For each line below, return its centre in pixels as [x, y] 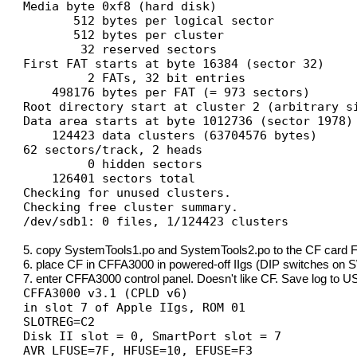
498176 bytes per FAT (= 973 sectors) [167, 92]
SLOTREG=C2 [59, 322]
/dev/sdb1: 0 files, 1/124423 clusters [156, 222]
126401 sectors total [110, 178]
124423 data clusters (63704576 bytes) [171, 135]
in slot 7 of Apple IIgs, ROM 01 [135, 308]
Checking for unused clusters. [127, 193]
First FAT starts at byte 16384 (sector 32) [174, 64]
